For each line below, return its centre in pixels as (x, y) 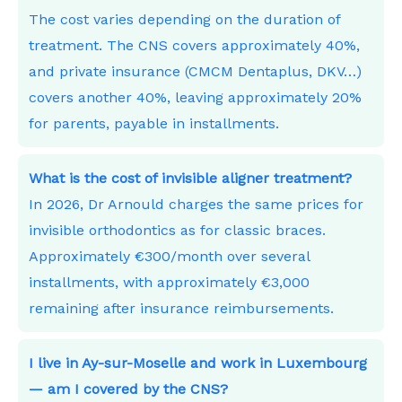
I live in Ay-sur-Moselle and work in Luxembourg (198, 363)
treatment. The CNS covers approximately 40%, (194, 45)
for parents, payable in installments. (154, 123)
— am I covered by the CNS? (128, 389)
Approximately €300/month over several (170, 256)
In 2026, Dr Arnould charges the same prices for (196, 204)
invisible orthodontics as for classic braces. (177, 230)
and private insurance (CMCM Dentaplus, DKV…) (195, 71)
